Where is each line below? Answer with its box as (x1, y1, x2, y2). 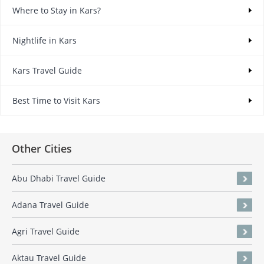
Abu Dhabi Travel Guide (12, 173, 105, 184)
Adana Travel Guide (12, 199, 89, 211)
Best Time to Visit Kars (12, 95, 100, 107)
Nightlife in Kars (12, 35, 77, 47)
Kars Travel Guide (12, 65, 82, 77)
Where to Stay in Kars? (12, 5, 101, 16)
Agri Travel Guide (12, 226, 80, 237)
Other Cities (12, 141, 72, 156)
